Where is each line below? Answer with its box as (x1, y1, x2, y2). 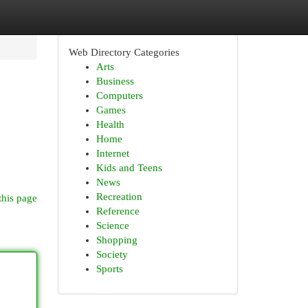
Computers (96, 90, 143, 101)
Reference (96, 206, 140, 217)
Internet (96, 148, 129, 159)
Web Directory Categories (68, 47, 179, 58)
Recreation (96, 191, 142, 202)
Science (96, 220, 129, 231)
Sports (96, 263, 123, 274)
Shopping (96, 234, 137, 245)
